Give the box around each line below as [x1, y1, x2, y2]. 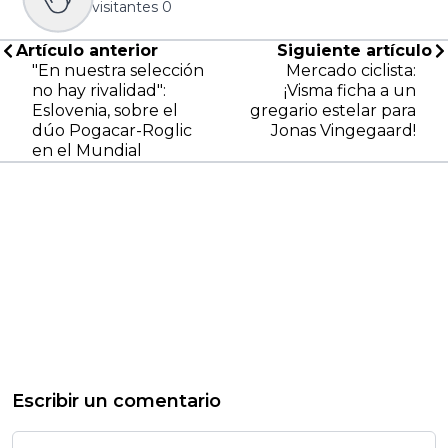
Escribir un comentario [12, 390, 221, 413]
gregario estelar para [250, 101, 416, 121]
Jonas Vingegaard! [271, 121, 416, 141]
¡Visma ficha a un [284, 81, 416, 101]
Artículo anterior [16, 41, 158, 61]
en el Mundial [32, 141, 142, 161]
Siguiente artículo [277, 41, 432, 61]
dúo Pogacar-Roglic [32, 121, 192, 141]
